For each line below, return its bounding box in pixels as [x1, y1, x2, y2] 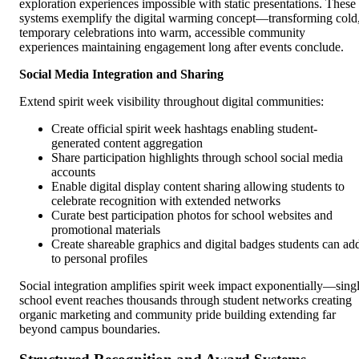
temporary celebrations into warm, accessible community [19, 25, 305, 39]
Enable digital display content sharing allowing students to [51, 179, 345, 193]
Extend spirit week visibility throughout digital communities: [19, 94, 324, 108]
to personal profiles [51, 251, 147, 265]
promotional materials [51, 222, 160, 236]
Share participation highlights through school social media [51, 150, 343, 164]
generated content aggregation [51, 135, 203, 150]
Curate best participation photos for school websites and [51, 208, 333, 222]
